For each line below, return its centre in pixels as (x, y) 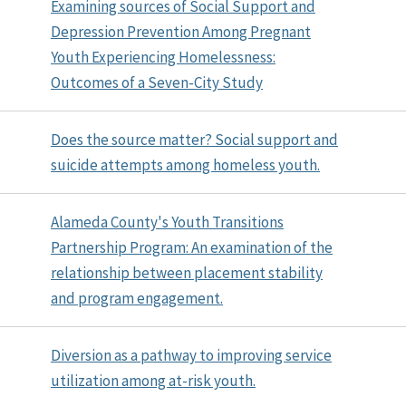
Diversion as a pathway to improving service (191, 355)
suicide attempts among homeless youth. (185, 164)
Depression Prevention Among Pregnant (181, 31)
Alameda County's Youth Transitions (167, 222)
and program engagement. (137, 298)
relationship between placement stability (187, 272)
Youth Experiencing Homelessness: (163, 57)
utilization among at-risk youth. (153, 380)
